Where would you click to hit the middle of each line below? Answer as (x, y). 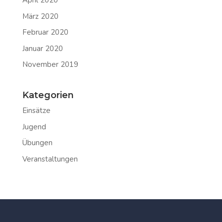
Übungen (37, 143)
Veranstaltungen (50, 159)
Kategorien (48, 95)
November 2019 (50, 65)
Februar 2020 (45, 32)
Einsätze (36, 111)
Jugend (34, 127)
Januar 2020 (42, 48)
